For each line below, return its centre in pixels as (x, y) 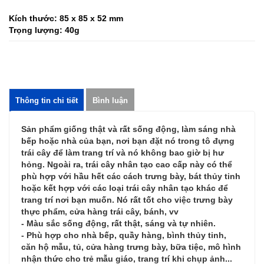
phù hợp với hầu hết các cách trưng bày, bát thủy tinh (131, 176)
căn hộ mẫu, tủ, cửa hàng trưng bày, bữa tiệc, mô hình (131, 247)
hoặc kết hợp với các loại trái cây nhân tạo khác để (125, 188)
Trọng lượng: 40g (44, 30)
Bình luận (110, 101)
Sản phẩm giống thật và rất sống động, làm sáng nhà (128, 129)
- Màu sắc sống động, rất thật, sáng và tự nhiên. (118, 224)
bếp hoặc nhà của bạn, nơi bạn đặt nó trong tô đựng (128, 141)
